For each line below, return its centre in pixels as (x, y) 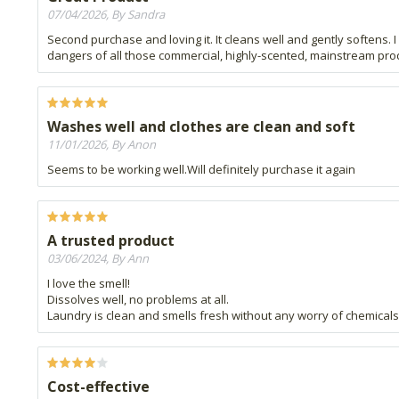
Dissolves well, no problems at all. (138, 300)
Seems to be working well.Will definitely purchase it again (201, 170)
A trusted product (111, 241)
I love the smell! (89, 284)
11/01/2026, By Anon (102, 145)
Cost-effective (98, 387)
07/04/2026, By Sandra (106, 15)
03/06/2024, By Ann (98, 259)
